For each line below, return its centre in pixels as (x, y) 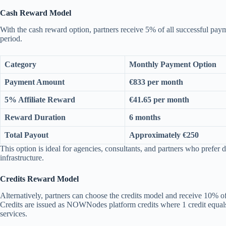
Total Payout (26, 135)
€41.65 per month (159, 100)
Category (20, 65)
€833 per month (156, 82)
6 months (145, 118)
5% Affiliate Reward (40, 100)
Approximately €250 (164, 135)
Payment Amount (35, 82)
